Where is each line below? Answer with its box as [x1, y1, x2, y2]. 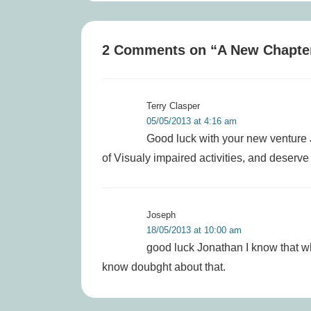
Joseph [146, 210, 176, 220]
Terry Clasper [146, 101, 200, 111]
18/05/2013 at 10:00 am [146, 225, 242, 235]
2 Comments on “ [102, 42, 217, 58]
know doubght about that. [102, 261, 226, 273]
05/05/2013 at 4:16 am [146, 116, 237, 126]
